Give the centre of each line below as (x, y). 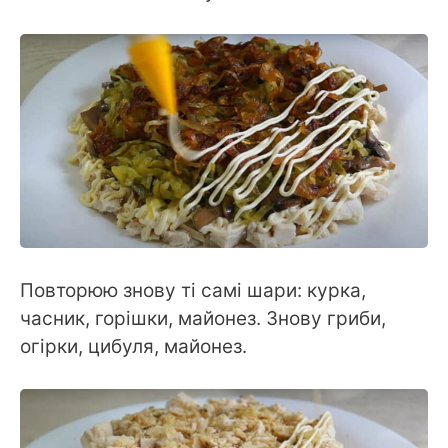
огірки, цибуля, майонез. (133, 346)
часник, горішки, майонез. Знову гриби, (203, 318)
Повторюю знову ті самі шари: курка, (193, 290)
